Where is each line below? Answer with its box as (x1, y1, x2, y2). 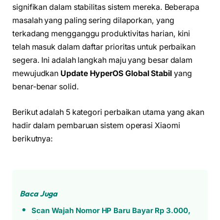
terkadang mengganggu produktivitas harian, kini (12, 29, 191, 39)
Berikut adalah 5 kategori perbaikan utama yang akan (12, 107, 204, 117)
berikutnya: (12, 134, 54, 143)
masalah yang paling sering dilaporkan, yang (12, 16, 174, 26)
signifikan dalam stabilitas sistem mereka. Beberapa (12, 2, 199, 12)
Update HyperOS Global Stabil (60, 69, 172, 79)
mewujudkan (12, 69, 61, 79)
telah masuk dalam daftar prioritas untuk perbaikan (12, 42, 196, 52)
